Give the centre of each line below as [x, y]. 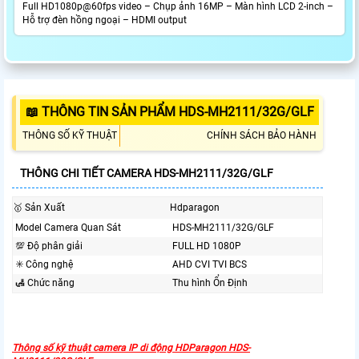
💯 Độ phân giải [49, 246]
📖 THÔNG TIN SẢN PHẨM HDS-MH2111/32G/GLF [169, 112]
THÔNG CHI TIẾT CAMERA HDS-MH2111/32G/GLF [147, 173]
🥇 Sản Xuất [39, 208]
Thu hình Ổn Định [210, 283]
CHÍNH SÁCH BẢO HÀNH [262, 136]
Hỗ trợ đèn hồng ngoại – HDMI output [105, 20]
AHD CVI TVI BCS [210, 265]
